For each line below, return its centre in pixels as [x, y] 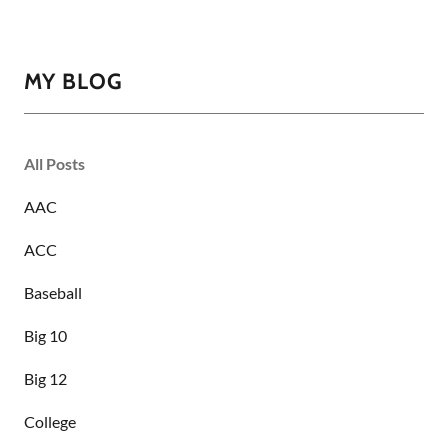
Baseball [53, 292]
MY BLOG [73, 81]
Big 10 [45, 335]
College [50, 421]
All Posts [54, 163]
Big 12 [45, 378]
